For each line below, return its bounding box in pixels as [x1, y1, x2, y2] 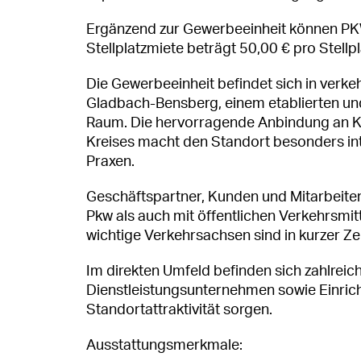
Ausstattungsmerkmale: [86, 338, 243, 353]
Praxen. [86, 154, 135, 169]
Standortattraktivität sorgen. [86, 302, 272, 317]
